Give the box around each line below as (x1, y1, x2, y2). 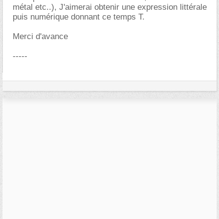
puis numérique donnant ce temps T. (13, 12, 145, 22)
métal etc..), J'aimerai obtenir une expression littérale (13, 2, 207, 12)
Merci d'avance (13, 32, 68, 41)
